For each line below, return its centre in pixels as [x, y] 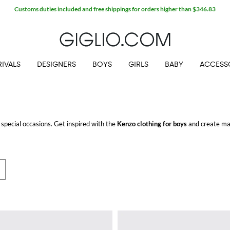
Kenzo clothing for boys [152, 124]
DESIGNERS [56, 64]
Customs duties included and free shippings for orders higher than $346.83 [115, 9]
